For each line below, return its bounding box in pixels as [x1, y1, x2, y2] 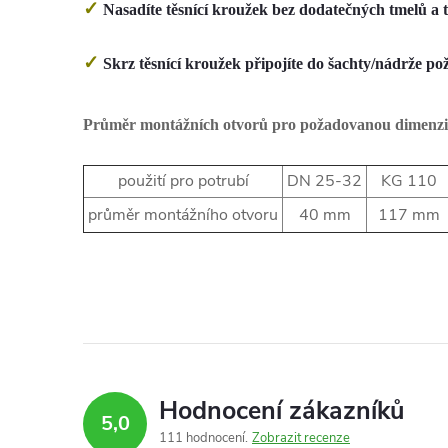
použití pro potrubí [117, 170, 249, 193]
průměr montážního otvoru [88, 204, 278, 227]
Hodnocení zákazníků [159, 394, 404, 429]
